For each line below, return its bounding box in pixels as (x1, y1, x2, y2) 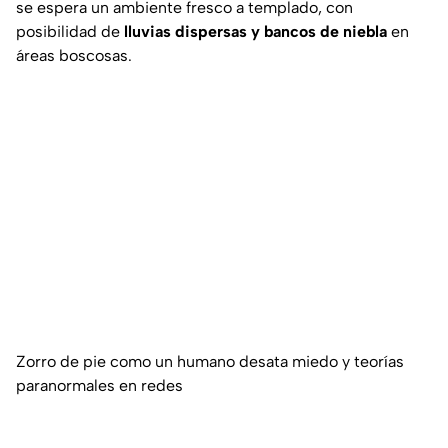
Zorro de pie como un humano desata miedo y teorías (16, 352, 404, 372)
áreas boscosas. (16, 46, 132, 66)
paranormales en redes (16, 376, 183, 396)
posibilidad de (16, 22, 124, 42)
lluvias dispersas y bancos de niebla (124, 22, 387, 42)
